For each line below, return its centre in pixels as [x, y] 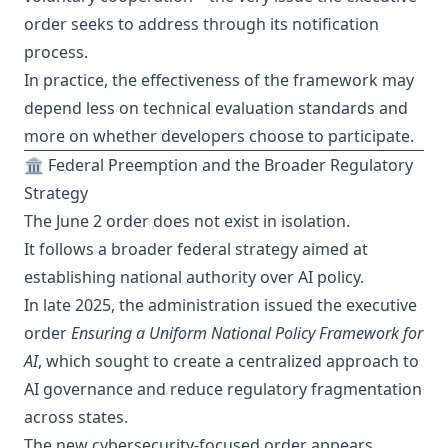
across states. [76, 417]
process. [56, 52]
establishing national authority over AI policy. [194, 277]
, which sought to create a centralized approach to [228, 361]
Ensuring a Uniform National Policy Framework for [247, 333]
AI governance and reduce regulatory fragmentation [223, 389]
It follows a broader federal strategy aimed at [196, 249]
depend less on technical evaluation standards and [216, 108]
